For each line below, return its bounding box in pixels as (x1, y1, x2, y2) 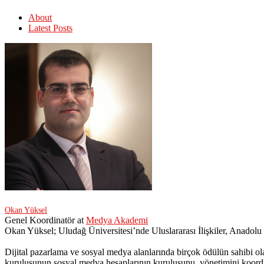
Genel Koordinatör (5, 215, 75, 225)
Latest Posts (28, 23, 72, 33)
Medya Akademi (86, 215, 148, 225)
